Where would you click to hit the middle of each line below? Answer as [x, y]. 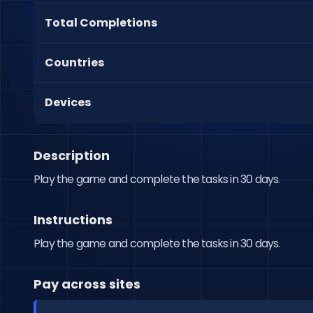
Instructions [73, 220]
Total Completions [101, 23]
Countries [74, 63]
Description [72, 155]
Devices [68, 102]
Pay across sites [87, 284]
